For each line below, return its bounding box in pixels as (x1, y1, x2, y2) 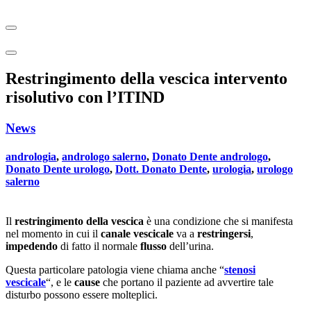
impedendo (6, 240, 60, 253)
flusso (140, 240, 169, 253)
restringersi (197, 228, 251, 240)
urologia (212, 163, 251, 176)
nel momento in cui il (6, 228, 101, 240)
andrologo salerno (62, 151, 146, 163)
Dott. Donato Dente (115, 163, 207, 176)
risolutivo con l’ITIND (6, 87, 165, 106)
